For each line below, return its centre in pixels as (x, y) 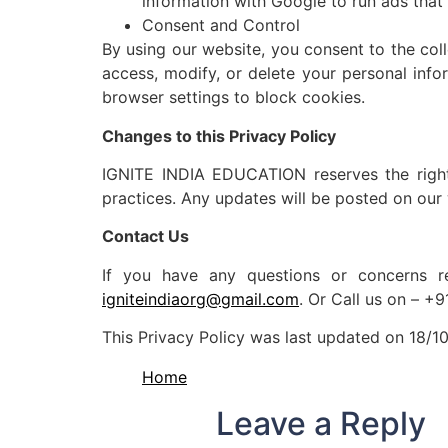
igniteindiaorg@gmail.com (200, 298)
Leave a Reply (321, 424)
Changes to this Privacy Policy (219, 135)
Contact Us (145, 236)
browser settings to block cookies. (233, 97)
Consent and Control (221, 25)
